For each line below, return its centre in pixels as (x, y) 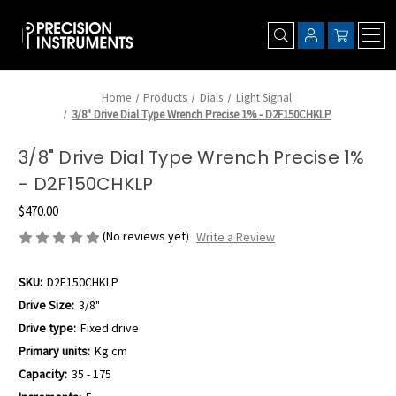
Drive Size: (46, 305)
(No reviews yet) (146, 236)
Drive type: (47, 328)
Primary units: (54, 351)
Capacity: (43, 374)
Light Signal (263, 98)
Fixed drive (109, 328)
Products (165, 98)
